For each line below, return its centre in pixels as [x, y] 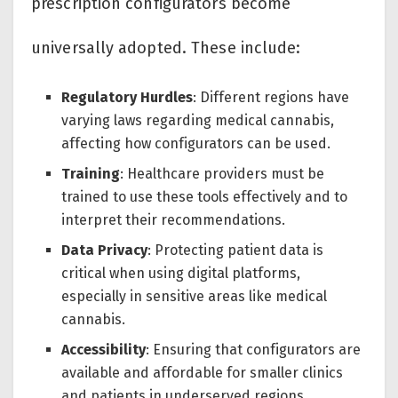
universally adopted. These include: [166, 48]
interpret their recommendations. [174, 220]
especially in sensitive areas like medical [195, 297]
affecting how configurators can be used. [196, 144]
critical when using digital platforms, [181, 274]
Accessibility [104, 350]
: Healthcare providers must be [223, 174]
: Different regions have [271, 98]
